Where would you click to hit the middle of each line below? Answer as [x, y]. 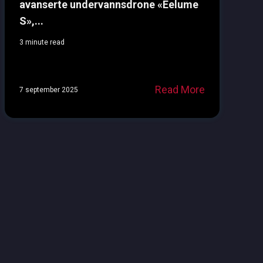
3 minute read [42, 43]
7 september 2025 [48, 90]
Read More [180, 90]
